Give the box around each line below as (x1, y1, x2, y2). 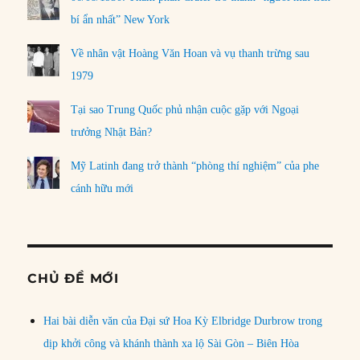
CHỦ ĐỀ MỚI (27, 270, 119, 286)
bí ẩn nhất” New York (71, 13, 170, 26)
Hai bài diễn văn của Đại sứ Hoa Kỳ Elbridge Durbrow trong (43, 314, 323, 327)
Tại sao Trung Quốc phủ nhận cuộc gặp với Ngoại (71, 103, 300, 116)
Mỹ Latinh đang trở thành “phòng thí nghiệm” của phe (71, 159, 320, 172)
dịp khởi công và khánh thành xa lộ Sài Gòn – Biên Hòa (43, 337, 300, 350)
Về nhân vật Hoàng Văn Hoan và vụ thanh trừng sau (71, 47, 310, 59)
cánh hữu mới (71, 182, 134, 194)
